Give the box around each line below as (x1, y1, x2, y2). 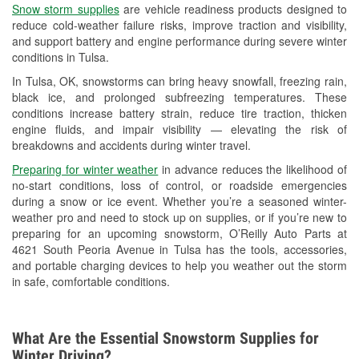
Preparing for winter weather (12, 161, 159, 178)
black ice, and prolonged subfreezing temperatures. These (12, 89, 347, 106)
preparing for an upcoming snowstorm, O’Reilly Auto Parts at (12, 225, 347, 242)
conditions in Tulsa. (12, 49, 109, 66)
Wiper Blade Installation (98, 67, 217, 83)
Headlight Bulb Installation (98, 35, 229, 52)
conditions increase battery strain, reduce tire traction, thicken (12, 105, 347, 122)
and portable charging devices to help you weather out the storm (12, 257, 347, 274)
